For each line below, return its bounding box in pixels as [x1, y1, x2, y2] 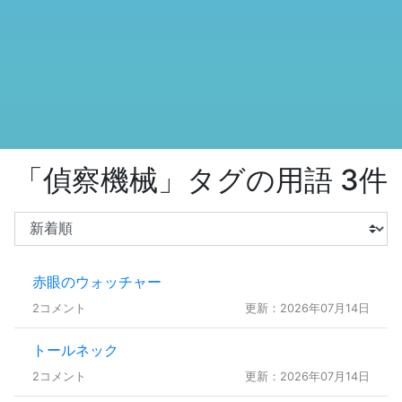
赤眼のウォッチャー [32, 272, 162, 291]
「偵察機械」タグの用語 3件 [14, 162, 388, 197]
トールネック [32, 340, 118, 359]
